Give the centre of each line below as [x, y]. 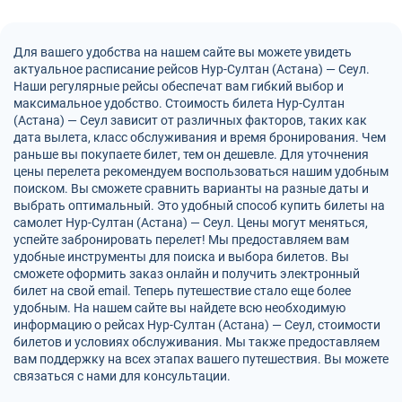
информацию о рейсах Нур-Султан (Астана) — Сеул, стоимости [197, 325]
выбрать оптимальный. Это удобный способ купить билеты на [199, 205]
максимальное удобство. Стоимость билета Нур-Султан [179, 103]
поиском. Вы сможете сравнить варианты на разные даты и [191, 188]
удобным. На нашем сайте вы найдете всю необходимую [179, 308]
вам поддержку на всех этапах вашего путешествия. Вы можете [201, 359]
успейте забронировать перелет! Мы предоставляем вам [181, 240]
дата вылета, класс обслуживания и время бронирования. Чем [200, 137]
